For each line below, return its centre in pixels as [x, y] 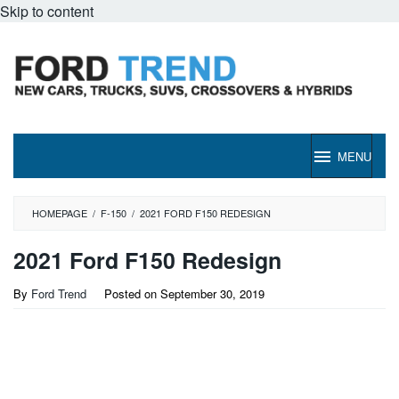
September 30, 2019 [212, 293]
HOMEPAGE [60, 213]
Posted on [132, 293]
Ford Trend [59, 293]
